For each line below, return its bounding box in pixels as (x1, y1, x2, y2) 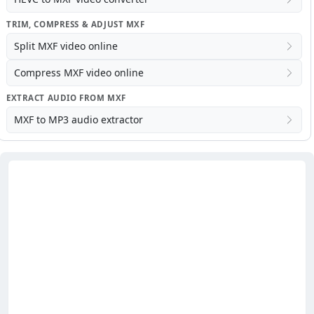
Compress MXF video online (14, 65, 144, 79)
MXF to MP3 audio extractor (14, 112, 143, 126)
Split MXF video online (14, 39, 118, 53)
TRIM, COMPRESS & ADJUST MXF (6, 18, 145, 29)
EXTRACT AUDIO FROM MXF (6, 92, 126, 103)
